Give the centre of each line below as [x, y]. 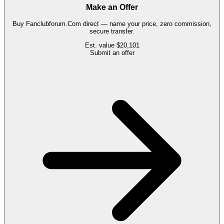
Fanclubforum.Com [53, 24]
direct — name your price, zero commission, [146, 24]
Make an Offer [112, 7]
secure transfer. [112, 31]
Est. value [100, 45]
